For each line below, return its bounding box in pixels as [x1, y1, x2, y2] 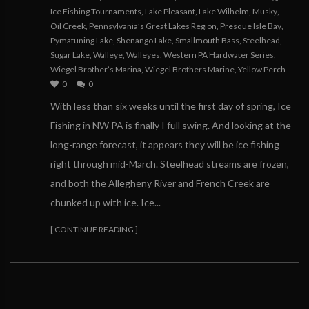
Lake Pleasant [145, 6, 195, 17]
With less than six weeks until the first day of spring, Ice [50, 100, 291, 112]
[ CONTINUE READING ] [50, 224, 138, 235]
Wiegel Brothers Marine [145, 64, 235, 74]
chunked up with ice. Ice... [50, 197, 161, 208]
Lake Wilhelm [199, 6, 249, 17]
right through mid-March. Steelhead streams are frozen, [50, 158, 289, 170]
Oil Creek [50, 21, 86, 31]
